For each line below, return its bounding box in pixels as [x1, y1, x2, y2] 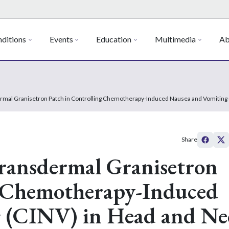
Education [96, 34, 132, 44]
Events [49, 34, 73, 44]
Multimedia [155, 34, 196, 44]
